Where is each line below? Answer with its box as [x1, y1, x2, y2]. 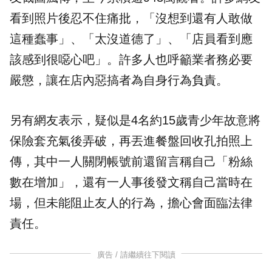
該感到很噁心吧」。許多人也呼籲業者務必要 [10, 53, 253, 67]
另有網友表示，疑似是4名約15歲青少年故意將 [10, 114, 260, 127]
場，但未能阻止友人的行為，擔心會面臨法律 [10, 196, 253, 210]
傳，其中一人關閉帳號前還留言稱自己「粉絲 [10, 155, 253, 169]
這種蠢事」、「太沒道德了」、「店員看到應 [10, 32, 253, 46]
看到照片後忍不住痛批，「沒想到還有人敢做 [10, 12, 253, 25]
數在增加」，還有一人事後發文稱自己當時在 [10, 175, 253, 189]
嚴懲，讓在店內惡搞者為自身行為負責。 [10, 73, 228, 87]
